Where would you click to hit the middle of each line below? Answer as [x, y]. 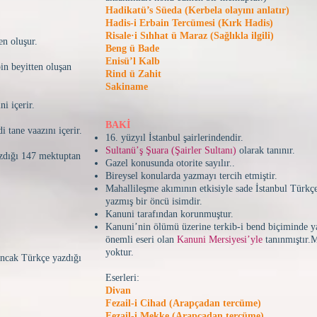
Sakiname [127, 87]
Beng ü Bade [132, 48]
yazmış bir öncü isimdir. [154, 201]
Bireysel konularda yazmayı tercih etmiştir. [191, 176]
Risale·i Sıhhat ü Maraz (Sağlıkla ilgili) [190, 36]
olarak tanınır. [266, 150]
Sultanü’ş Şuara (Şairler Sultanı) [171, 150]
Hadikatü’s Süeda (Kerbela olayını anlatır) [197, 10]
